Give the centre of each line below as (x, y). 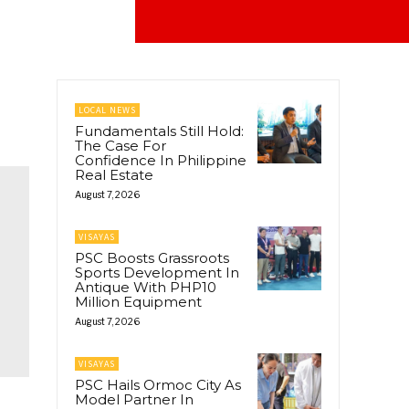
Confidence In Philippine (161, 160)
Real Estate (114, 174)
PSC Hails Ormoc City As (158, 384)
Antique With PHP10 (146, 287)
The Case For (121, 145)
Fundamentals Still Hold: (159, 131)
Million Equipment (138, 301)
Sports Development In (157, 272)
